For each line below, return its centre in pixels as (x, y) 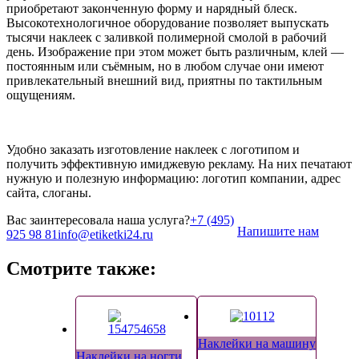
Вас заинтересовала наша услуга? (98, 220)
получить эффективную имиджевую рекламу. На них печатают (179, 164)
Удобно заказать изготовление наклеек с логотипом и (153, 150)
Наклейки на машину (256, 344)
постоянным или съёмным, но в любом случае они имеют (165, 67)
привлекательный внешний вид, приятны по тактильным (164, 81)
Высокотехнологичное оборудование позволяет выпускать (167, 23)
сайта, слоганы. (49, 193)
